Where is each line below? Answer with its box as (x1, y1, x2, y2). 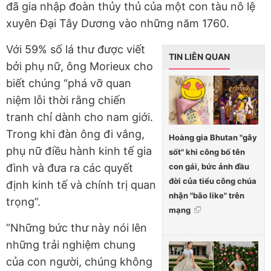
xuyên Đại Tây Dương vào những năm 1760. (6, 16, 229, 30)
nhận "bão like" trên (169, 190, 244, 200)
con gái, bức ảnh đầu (169, 161, 249, 171)
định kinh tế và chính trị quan (6, 178, 156, 191)
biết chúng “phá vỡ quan (6, 76, 131, 90)
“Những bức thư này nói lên (6, 221, 147, 234)
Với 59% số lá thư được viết (6, 42, 145, 56)
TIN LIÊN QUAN (169, 51, 230, 62)
